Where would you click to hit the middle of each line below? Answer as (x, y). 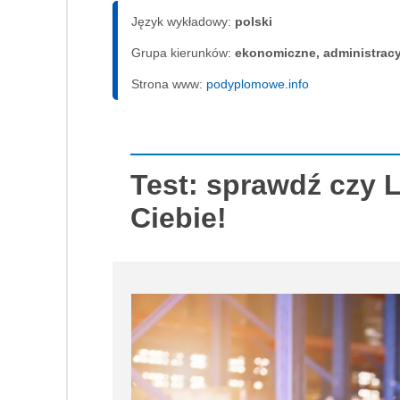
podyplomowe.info (258, 83)
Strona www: (169, 83)
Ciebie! (179, 217)
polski (254, 21)
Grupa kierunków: (183, 52)
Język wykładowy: (183, 21)
